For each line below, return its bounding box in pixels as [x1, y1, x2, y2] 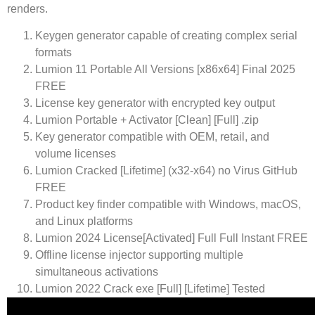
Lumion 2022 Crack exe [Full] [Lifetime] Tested [35, 283, 265, 295]
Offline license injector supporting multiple [35, 249, 243, 262]
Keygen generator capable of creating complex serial [35, 30, 297, 42]
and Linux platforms [35, 215, 133, 228]
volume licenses [35, 148, 116, 160]
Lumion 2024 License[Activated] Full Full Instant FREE [35, 232, 308, 245]
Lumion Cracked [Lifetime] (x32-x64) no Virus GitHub [35, 165, 297, 177]
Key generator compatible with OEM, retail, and [35, 131, 269, 143]
